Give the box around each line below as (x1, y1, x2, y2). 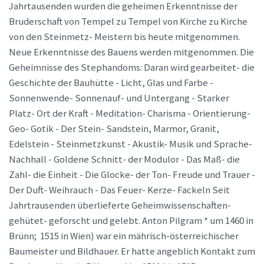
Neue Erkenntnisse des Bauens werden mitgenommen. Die (9, 45, 254, 58)
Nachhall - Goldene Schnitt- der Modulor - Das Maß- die (9, 153, 240, 166)
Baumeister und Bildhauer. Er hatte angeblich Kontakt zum (9, 245, 255, 258)
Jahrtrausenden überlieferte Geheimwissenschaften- (9, 199, 231, 212)
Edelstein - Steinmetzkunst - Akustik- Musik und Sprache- (9, 137, 252, 150)
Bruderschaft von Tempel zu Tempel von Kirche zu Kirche (9, 15, 247, 28)
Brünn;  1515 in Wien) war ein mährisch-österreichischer (9, 229, 239, 242)
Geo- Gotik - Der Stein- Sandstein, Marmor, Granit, (9, 122, 219, 135)
